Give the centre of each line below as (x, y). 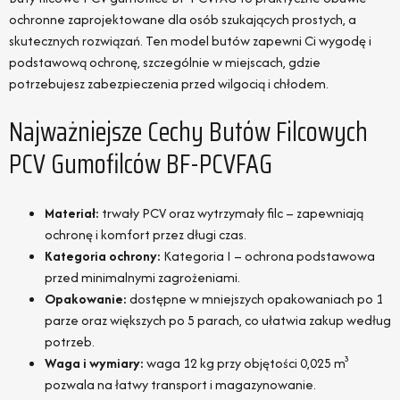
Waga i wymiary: (94, 363)
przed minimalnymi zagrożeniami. (142, 278)
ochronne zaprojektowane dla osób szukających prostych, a (183, 19)
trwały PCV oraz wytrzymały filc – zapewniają (231, 213)
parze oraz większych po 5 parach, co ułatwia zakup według (218, 321)
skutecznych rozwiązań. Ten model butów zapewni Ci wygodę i (190, 40)
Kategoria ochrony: (103, 256)
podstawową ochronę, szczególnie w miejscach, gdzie (165, 62)
